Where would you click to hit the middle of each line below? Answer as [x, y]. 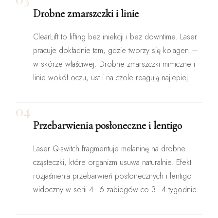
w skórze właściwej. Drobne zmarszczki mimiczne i [114, 64]
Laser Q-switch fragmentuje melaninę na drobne [109, 149]
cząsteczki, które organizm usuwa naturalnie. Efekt [112, 163]
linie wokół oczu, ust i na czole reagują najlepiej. [112, 78]
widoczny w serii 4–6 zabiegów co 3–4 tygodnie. [116, 190]
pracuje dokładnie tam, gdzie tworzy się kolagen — [116, 51]
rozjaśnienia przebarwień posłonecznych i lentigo [112, 176]
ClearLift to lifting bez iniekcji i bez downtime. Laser [115, 37]
